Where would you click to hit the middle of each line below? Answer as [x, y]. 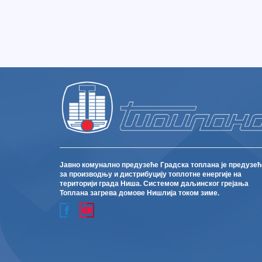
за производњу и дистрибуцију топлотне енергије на [151, 173]
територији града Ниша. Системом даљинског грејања [154, 183]
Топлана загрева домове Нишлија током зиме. [139, 192]
